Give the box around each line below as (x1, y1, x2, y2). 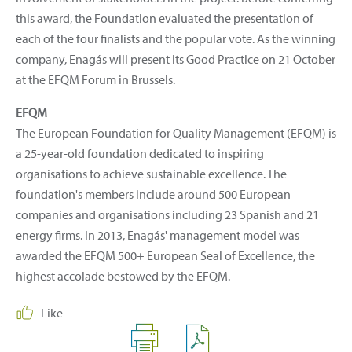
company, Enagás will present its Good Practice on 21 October (16, 50, 335, 67)
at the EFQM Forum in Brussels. (16, 71, 175, 87)
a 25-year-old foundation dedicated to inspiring (16, 145, 264, 161)
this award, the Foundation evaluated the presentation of (16, 9, 313, 26)
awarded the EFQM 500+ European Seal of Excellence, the (16, 247, 315, 263)
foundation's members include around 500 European (16, 185, 291, 202)
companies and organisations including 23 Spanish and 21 (16, 206, 319, 222)
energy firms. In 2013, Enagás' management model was (16, 226, 299, 243)
